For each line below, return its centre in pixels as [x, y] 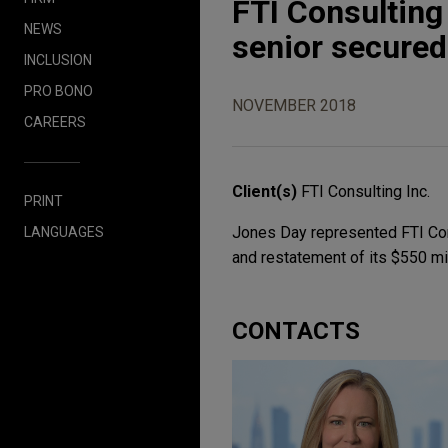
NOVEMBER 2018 [294, 106]
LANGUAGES [64, 231]
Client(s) [266, 192]
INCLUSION [58, 59]
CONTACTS [296, 331]
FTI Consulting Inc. [365, 192]
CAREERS [55, 121]
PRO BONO [58, 90]
